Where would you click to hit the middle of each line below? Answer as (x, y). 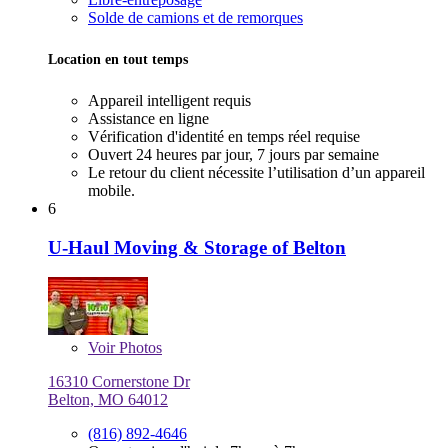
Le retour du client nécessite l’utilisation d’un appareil (256, 173)
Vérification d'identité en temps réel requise (224, 137)
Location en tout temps (118, 59)
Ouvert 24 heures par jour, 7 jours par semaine (233, 155)
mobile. (111, 191)
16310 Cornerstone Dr (119, 382)
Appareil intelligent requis (169, 101)
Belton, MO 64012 (108, 400)
